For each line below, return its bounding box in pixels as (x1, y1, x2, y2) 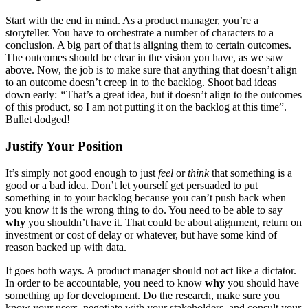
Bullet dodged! (5, 113, 70, 126)
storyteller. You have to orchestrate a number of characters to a (5, 27, 274, 39)
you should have (225, 276, 299, 289)
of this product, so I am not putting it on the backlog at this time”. (5, 101, 287, 113)
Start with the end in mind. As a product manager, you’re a (5, 14, 258, 27)
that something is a (209, 166, 292, 179)
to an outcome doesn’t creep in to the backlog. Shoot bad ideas (5, 76, 276, 89)
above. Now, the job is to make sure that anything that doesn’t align (5, 64, 297, 76)
